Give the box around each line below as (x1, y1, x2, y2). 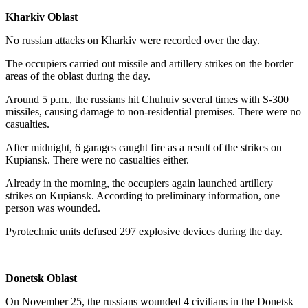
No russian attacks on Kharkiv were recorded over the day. (5, 34, 263, 46)
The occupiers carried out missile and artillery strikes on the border (5, 58, 293, 69)
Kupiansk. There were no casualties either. (5, 154, 189, 166)
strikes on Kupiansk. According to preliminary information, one (5, 190, 280, 201)
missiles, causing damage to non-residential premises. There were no (5, 106, 301, 118)
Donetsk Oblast (5, 272, 77, 284)
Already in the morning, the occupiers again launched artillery (5, 177, 273, 189)
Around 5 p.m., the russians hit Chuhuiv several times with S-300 (5, 93, 289, 105)
